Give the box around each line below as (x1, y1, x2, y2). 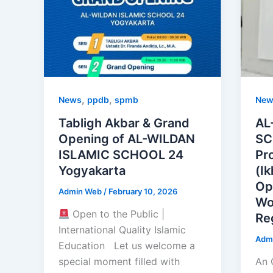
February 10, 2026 (108, 186, 177, 196)
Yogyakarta (58, 163, 126, 178)
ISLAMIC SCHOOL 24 (58, 147, 183, 162)
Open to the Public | (69, 208, 165, 221)
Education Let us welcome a (58, 239, 195, 252)
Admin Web (58, 186, 104, 196)
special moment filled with (58, 255, 180, 268)
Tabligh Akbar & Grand (58, 115, 190, 130)
